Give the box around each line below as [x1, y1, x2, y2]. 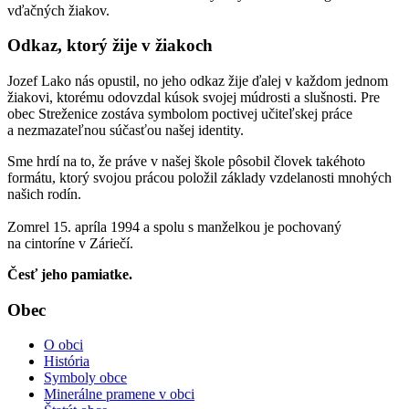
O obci [44, 337, 83, 353]
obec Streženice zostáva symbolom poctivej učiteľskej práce [7, 105, 352, 121]
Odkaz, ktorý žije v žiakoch [7, 36, 213, 56]
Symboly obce [44, 370, 127, 386]
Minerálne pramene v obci [44, 386, 194, 403]
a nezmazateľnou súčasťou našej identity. [7, 121, 244, 138]
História [44, 353, 89, 370]
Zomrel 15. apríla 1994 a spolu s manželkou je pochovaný [7, 218, 341, 235]
